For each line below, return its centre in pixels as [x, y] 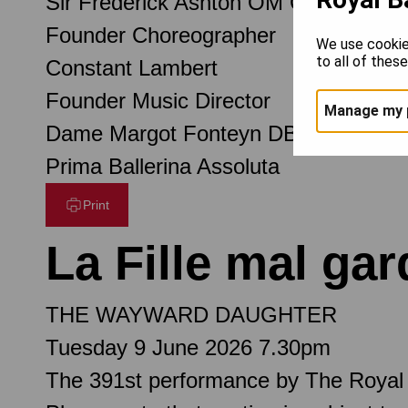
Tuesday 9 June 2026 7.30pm [188, 347]
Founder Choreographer [161, 35]
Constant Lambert [132, 67]
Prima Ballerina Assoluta [163, 166]
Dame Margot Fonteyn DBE [179, 133]
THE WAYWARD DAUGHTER [191, 314]
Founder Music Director [158, 100]
